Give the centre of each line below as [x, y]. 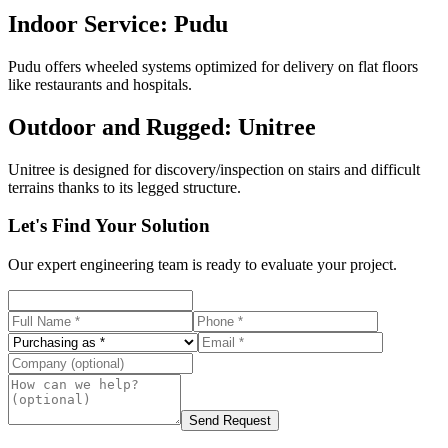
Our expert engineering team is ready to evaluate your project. [202, 264]
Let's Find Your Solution [109, 226]
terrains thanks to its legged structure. [124, 187]
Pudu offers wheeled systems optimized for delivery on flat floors [213, 66]
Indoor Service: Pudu [118, 23]
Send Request [230, 420]
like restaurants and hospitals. [100, 84]
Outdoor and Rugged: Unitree [162, 126]
